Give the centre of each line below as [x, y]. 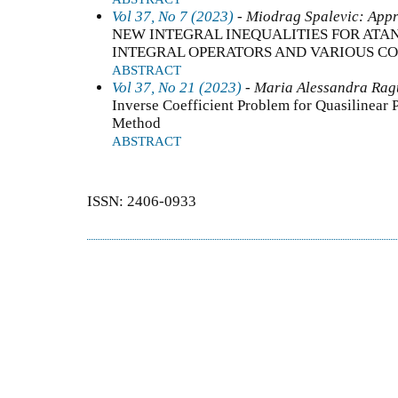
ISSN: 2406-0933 [142, 202]
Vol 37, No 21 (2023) [177, 87]
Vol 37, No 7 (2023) [173, 16]
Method [136, 123]
